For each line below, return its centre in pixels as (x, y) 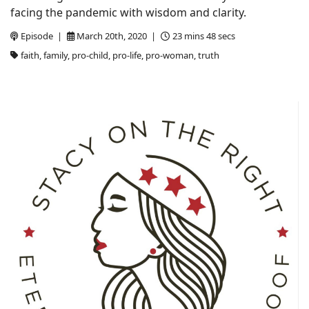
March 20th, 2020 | (118, 36)
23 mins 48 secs (203, 36)
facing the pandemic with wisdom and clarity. (128, 12)
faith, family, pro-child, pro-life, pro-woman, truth (120, 55)
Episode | (42, 36)
